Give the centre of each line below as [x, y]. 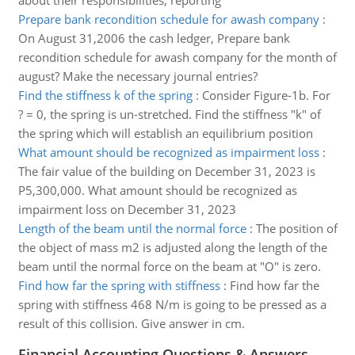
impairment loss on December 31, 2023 [127, 209]
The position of [296, 228]
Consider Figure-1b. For [266, 95]
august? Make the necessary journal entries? [137, 76]
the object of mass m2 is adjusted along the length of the [172, 247]
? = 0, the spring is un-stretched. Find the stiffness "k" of [169, 114]
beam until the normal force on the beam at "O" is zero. [169, 266]
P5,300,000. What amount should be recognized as [157, 190]
